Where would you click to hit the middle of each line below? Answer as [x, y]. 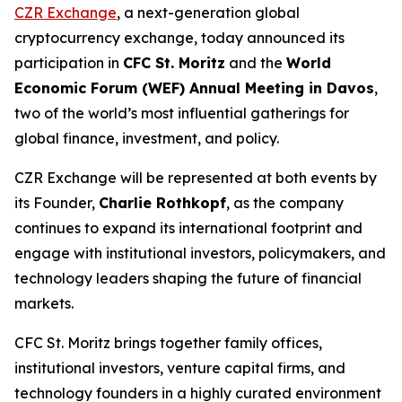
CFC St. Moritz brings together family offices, [168, 343]
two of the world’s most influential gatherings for [182, 114]
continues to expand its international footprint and [188, 228]
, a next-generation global [208, 13]
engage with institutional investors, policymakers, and [200, 253]
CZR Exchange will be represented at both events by [196, 178]
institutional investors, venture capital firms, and [180, 368]
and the [256, 63]
